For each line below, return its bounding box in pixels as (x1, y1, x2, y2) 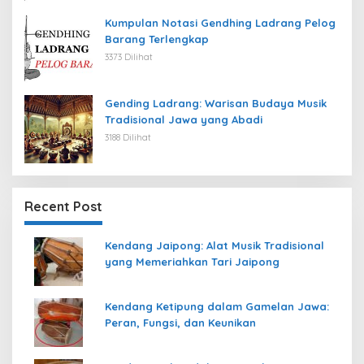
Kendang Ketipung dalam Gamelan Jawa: (105, 299, 329, 313)
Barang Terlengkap (105, 32, 209, 45)
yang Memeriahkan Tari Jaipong (105, 254, 279, 268)
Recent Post (24, 197, 102, 214)
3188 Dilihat (105, 131, 151, 143)
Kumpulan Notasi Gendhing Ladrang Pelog (105, 15, 336, 29)
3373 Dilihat (105, 50, 153, 63)
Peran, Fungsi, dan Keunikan (105, 315, 256, 329)
